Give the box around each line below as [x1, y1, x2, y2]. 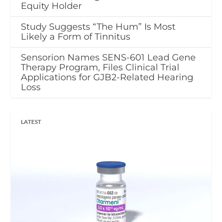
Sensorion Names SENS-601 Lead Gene [21, 52, 196, 63]
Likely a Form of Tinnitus [21, 31, 131, 42]
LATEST [21, 117, 42, 125]
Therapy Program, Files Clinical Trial [21, 61, 180, 73]
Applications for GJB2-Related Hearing [21, 71, 194, 83]
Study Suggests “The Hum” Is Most [21, 21, 176, 32]
